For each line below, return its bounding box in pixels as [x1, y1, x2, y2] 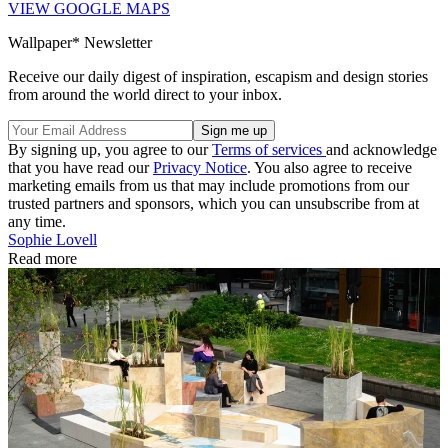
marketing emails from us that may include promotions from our [8, 177, 409, 195]
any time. [8, 213, 66, 231]
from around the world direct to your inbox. [8, 86, 282, 104]
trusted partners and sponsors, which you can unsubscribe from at [8, 195, 419, 213]
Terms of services [212, 141, 326, 159]
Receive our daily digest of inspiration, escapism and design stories [8, 68, 428, 86]
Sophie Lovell [8, 231, 97, 249]
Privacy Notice [153, 159, 247, 177]
